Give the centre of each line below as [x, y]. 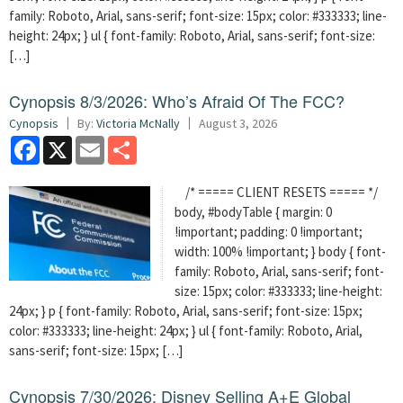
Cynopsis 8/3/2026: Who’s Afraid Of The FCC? [177, 101]
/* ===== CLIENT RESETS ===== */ [277, 192]
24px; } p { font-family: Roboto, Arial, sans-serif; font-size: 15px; [186, 311]
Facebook [67, 143]
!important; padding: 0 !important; [269, 232]
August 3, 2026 [238, 123]
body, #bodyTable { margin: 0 [254, 212]
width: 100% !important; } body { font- [281, 251]
